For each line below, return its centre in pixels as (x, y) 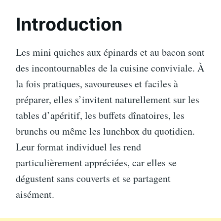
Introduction (69, 24)
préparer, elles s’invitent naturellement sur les (108, 99)
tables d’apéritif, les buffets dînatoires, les (100, 115)
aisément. (35, 194)
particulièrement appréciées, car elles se (96, 163)
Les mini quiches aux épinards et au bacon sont (110, 52)
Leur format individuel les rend (78, 147)
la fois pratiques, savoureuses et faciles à (97, 84)
